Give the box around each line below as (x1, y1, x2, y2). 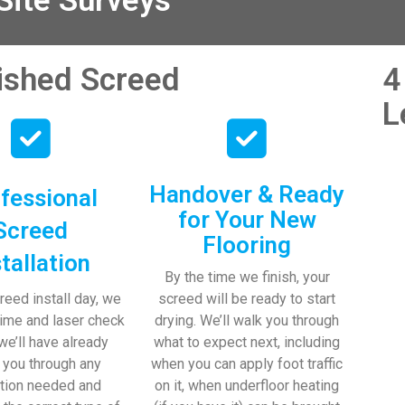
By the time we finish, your (164, 268, 330, 286)
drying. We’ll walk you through (155, 311, 340, 329)
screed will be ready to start (158, 289, 336, 307)
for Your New (177, 205, 316, 233)
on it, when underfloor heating (155, 376, 340, 394)
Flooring (202, 231, 292, 259)
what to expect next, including (154, 333, 341, 351)
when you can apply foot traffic (151, 354, 344, 372)
